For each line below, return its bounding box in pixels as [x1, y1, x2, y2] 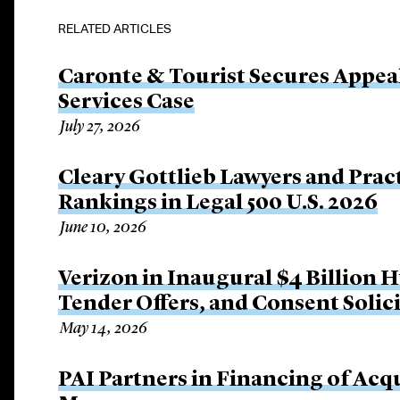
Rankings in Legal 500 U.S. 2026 [58, 193, 379, 214]
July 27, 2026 [60, 119, 141, 135]
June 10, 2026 [60, 220, 147, 236]
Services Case [58, 92, 196, 113]
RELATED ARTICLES [58, 21, 172, 36]
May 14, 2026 [60, 321, 148, 337]
